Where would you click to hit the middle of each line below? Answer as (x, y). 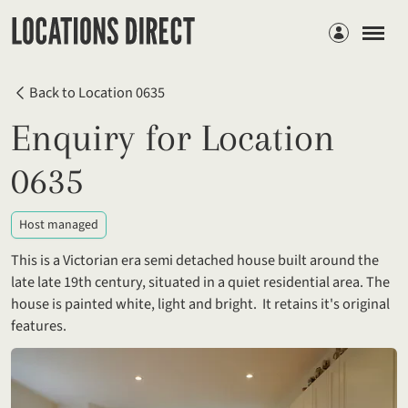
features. (39, 326)
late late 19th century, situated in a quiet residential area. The (200, 283)
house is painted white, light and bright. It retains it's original (200, 305)
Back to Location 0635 (97, 93)
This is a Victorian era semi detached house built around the (195, 261)
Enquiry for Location (173, 138)
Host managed (59, 225)
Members (348, 25)
